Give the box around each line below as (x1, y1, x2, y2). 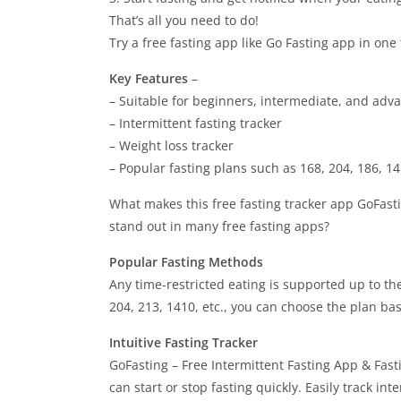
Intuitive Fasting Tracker (109, 334, 258, 351)
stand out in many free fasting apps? (109, 218, 329, 235)
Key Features (109, 70, 192, 87)
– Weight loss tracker (109, 137, 234, 154)
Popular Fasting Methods (109, 253, 263, 270)
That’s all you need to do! (109, 12, 259, 29)
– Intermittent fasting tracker (109, 115, 282, 132)
